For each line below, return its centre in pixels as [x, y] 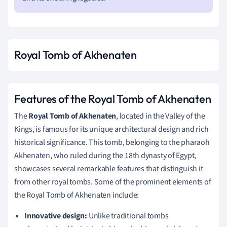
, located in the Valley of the [161, 116]
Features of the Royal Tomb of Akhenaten [113, 99]
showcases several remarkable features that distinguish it [109, 168]
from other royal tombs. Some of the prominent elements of [113, 182]
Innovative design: [56, 216]
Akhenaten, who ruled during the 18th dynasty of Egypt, [105, 155]
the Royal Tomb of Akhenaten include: [77, 195]
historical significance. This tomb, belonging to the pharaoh [112, 142]
